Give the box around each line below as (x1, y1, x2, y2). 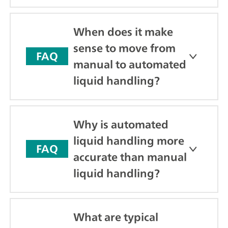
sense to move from (73, 41, 176, 54)
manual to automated (73, 58, 186, 71)
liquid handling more (73, 134, 184, 147)
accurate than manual (73, 150, 187, 163)
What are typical (73, 210, 158, 223)
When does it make (73, 25, 173, 38)
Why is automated (73, 118, 168, 131)
